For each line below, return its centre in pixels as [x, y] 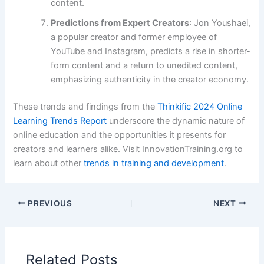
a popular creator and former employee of [134, 37]
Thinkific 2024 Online [200, 106]
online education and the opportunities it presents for [120, 135]
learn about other [49, 163]
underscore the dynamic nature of [176, 121]
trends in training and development [154, 163]
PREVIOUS [49, 203]
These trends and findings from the [85, 106]
